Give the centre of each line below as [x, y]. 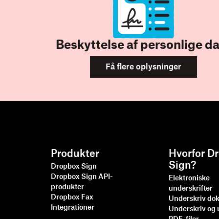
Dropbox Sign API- [82, 177]
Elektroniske [189, 178]
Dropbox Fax [72, 197]
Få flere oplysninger [143, 67]
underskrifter [191, 189]
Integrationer [73, 208]
